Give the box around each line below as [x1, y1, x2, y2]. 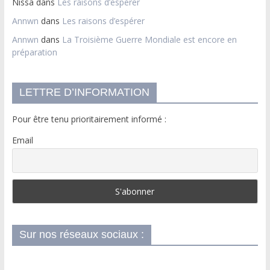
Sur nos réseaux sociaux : [19, 228, 144, 240]
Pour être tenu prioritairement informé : [11, 113, 166, 125]
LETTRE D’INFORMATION [19, 86, 149, 99]
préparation [11, 46, 57, 58]
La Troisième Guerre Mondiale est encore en [61, 34, 237, 46]
